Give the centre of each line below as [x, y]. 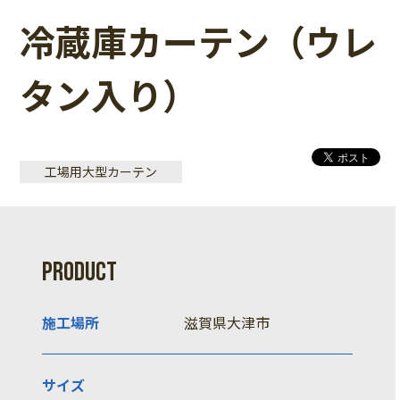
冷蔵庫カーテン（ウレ [199, 42]
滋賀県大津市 [227, 323]
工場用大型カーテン [101, 172]
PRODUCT [80, 273]
